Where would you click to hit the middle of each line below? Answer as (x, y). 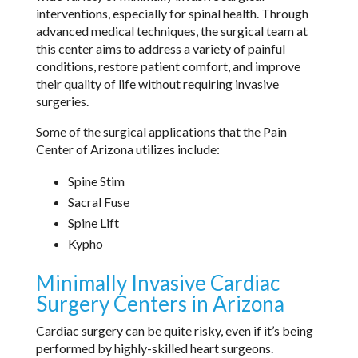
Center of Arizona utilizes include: (127, 149)
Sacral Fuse (98, 201)
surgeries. (62, 101)
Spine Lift (93, 222)
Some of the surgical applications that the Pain (161, 131)
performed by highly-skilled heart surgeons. (154, 348)
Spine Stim (96, 181)
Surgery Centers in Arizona (160, 303)
